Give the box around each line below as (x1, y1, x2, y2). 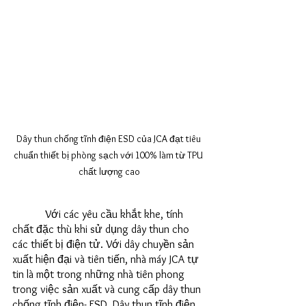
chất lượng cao (79, 165, 140, 178)
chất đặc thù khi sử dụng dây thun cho (12, 223, 192, 236)
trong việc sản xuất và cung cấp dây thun (12, 283, 204, 296)
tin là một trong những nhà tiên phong (12, 268, 187, 281)
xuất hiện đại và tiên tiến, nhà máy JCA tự (12, 253, 201, 266)
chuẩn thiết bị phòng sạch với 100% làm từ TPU (14, 149, 205, 162)
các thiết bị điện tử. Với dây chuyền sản (12, 238, 197, 251)
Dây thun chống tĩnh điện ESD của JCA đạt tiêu (16, 133, 203, 145)
